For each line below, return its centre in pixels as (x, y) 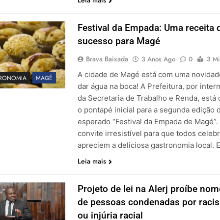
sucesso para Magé (119, 41)
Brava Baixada (107, 59)
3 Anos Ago (158, 59)
